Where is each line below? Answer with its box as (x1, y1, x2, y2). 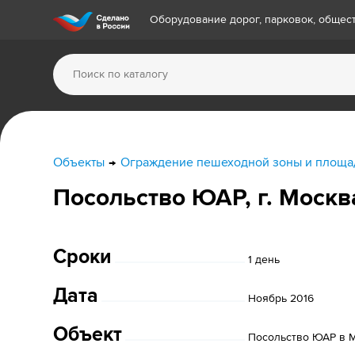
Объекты (53, 155, 105, 170)
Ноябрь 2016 (248, 292, 314, 305)
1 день (248, 253, 280, 266)
